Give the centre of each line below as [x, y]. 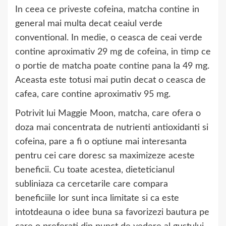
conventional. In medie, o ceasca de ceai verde [109, 38]
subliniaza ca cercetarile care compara [92, 184]
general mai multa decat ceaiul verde [89, 24]
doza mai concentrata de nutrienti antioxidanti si [112, 128]
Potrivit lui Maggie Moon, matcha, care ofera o [108, 114]
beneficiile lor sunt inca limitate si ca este [97, 199]
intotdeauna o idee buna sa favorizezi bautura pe [112, 213]
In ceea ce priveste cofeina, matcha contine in [107, 10]
